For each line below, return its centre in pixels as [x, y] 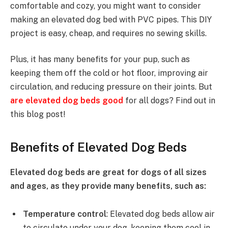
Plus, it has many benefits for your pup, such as [100, 60]
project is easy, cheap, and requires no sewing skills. [108, 33]
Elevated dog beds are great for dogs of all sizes [108, 172]
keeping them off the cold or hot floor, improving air [109, 73]
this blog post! [38, 115]
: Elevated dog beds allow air [161, 214]
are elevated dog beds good [68, 101]
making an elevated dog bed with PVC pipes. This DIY [111, 19]
